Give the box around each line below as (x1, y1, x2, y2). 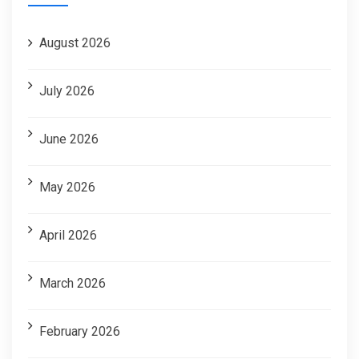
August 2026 (39, 34, 111, 50)
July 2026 (39, 83, 95, 99)
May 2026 (39, 179, 95, 195)
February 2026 (39, 323, 120, 339)
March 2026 (39, 275, 106, 291)
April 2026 (39, 227, 97, 243)
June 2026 (39, 131, 99, 147)
